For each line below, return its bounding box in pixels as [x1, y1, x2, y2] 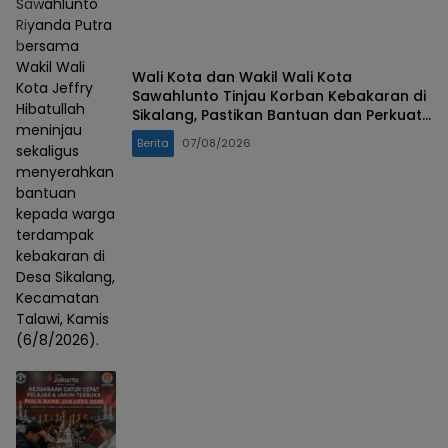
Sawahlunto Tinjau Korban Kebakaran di [132, 85, 426, 106]
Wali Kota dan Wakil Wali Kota [132, 66, 352, 87]
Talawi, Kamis [16, 309, 109, 330]
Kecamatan [16, 288, 99, 309]
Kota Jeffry [16, 78, 93, 99]
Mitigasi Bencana [132, 123, 256, 144]
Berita [137, 134, 169, 151]
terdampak [16, 225, 94, 246]
